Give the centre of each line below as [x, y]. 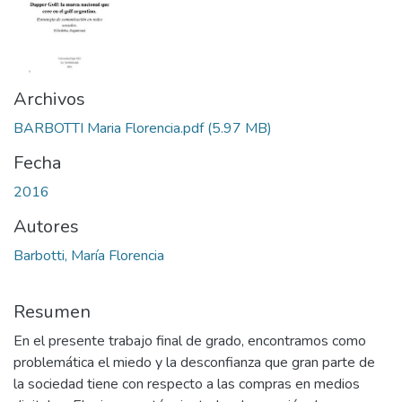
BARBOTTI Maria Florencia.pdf [109, 128]
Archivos [49, 99]
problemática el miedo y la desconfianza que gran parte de [194, 362]
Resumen [52, 311]
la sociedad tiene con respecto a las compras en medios [187, 384]
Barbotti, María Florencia [89, 255]
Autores [46, 226]
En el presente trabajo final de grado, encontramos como [190, 341]
